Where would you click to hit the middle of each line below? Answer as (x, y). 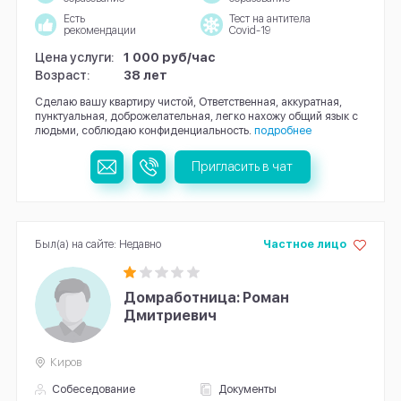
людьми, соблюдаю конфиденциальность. (143, 130)
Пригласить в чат (243, 166)
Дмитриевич (171, 315)
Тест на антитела (269, 18)
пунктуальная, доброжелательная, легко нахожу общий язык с (196, 115)
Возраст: (62, 74)
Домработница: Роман (207, 297)
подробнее (282, 130)
